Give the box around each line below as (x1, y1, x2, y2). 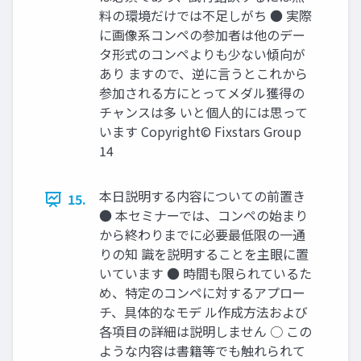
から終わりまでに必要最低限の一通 (99, 225, 305, 245)
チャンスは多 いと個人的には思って (99, 102, 308, 122)
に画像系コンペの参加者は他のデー (99, 25, 305, 45)
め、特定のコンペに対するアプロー (99, 283, 305, 303)
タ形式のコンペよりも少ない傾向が (99, 44, 305, 64)
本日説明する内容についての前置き (99, 186, 305, 206)
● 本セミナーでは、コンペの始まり (99, 205, 308, 226)
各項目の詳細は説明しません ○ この (99, 322, 312, 342)
